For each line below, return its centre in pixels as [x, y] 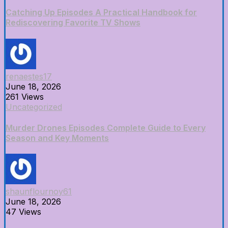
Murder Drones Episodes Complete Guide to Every [106, 127]
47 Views [23, 212]
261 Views [25, 96]
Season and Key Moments [57, 138]
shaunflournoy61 [39, 192]
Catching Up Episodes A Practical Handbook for [101, 12]
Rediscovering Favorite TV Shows [73, 23]
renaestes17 [29, 76]
